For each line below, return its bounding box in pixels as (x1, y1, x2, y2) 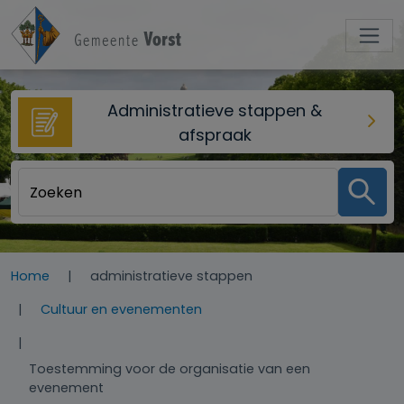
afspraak (178, 123, 252, 146)
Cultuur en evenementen (41, 300, 202, 318)
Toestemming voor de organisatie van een (29, 360, 310, 378)
